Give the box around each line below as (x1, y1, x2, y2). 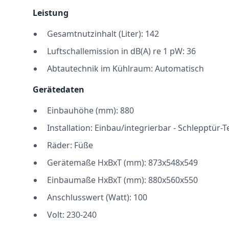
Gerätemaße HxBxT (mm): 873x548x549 (47, 157, 198, 168)
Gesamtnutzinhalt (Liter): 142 (47, 28, 159, 39)
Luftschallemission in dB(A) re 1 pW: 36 (47, 45, 196, 57)
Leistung (33, 7, 68, 18)
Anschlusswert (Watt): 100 (47, 192, 147, 203)
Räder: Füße (47, 140, 93, 151)
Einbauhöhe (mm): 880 (47, 105, 134, 116)
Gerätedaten (33, 84, 84, 95)
